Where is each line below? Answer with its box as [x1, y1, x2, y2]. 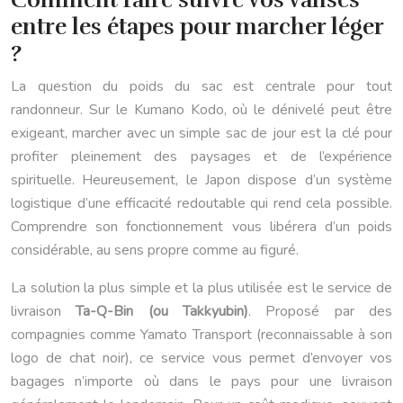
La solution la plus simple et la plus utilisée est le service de [11, 277, 392, 298]
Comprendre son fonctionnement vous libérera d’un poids [11, 216, 392, 237]
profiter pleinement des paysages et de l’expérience [11, 146, 392, 166]
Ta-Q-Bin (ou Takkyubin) [76, 300, 249, 321]
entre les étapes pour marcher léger [11, 12, 383, 40]
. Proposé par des [248, 300, 393, 321]
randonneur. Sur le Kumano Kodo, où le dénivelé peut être [11, 99, 392, 120]
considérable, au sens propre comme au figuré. [11, 239, 299, 260]
